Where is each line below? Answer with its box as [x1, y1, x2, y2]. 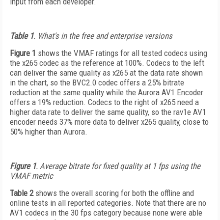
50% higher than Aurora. [10, 127, 89, 137]
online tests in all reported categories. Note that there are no [10, 198, 206, 208]
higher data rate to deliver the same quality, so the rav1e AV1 [10, 107, 206, 117]
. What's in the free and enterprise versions [33, 31, 172, 41]
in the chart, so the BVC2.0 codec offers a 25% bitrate [10, 78, 184, 87]
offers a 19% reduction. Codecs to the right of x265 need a [10, 97, 199, 107]
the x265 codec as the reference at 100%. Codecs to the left [10, 58, 204, 68]
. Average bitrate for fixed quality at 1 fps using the [36, 161, 200, 171]
